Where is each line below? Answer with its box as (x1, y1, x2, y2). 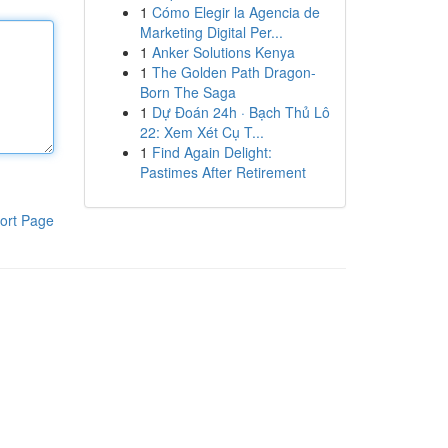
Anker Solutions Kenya (151, 42, 295, 62)
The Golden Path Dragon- (151, 62, 316, 82)
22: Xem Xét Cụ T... (139, 122, 264, 142)
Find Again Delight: (151, 142, 272, 162)
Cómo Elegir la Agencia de (151, 2, 320, 22)
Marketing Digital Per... (139, 22, 283, 42)
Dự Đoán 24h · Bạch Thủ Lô (151, 102, 330, 122)
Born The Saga (139, 82, 236, 102)
